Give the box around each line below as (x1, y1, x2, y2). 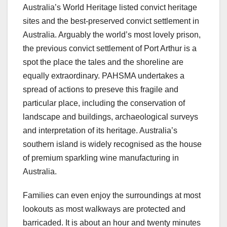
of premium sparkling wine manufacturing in (23, 153, 179, 162)
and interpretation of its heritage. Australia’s (23, 126, 177, 135)
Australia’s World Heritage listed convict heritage (23, 3, 197, 12)
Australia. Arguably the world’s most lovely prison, (23, 30, 201, 39)
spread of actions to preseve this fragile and (23, 85, 178, 94)
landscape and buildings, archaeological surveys (23, 112, 198, 121)
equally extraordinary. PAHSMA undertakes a (23, 71, 184, 80)
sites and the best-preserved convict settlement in (23, 16, 199, 25)
